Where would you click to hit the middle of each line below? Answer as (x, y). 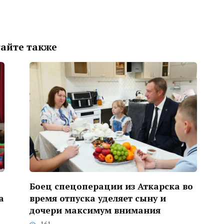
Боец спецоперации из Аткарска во (111, 186)
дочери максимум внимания (95, 210)
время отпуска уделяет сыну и (98, 198)
